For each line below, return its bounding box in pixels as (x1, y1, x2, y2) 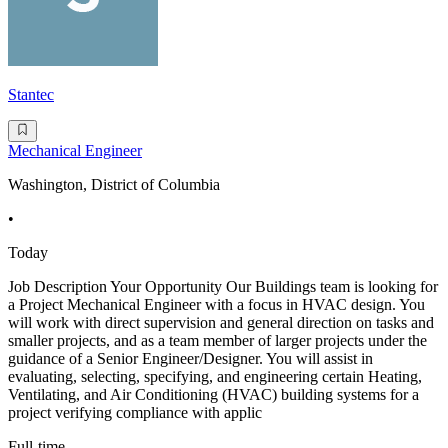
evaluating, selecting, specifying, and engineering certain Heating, (8, 368, 422, 386)
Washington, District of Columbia (8, 176, 220, 194)
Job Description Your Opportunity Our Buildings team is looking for (8, 278, 438, 296)
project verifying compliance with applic (8, 404, 262, 422)
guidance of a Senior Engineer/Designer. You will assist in (8, 350, 373, 368)
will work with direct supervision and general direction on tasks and (8, 314, 434, 332)
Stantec (8, 85, 54, 103)
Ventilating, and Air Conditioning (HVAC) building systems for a (8, 386, 419, 404)
